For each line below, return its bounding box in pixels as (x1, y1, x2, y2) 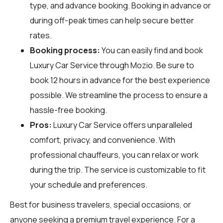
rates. (30, 29, 52, 41)
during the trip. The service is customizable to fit (30, 164, 206, 175)
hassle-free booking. (30, 104, 107, 115)
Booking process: (30, 44, 100, 56)
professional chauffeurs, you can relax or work (30, 149, 199, 160)
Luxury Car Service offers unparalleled (52, 119, 192, 130)
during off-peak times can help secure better (30, 14, 194, 26)
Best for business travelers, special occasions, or (10, 199, 191, 210)
